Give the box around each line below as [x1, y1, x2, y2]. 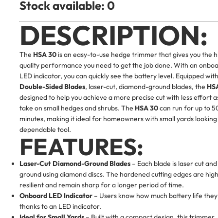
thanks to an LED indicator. [19, 201, 101, 211]
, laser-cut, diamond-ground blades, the [85, 82, 207, 91]
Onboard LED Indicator [19, 191, 92, 200]
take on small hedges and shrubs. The [19, 103, 135, 112]
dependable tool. [19, 125, 71, 134]
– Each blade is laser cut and [130, 159, 217, 168]
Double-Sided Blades [19, 82, 85, 91]
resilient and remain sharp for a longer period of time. [19, 180, 184, 189]
